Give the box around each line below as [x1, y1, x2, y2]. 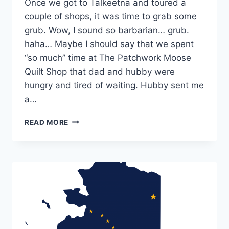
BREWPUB [68, 147, 105, 156]
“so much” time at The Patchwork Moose [25, 52, 191, 63]
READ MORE [25, 118, 69, 126]
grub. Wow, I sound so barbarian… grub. [25, 25, 189, 35]
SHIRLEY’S [68, 169, 107, 177]
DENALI [68, 136, 96, 145]
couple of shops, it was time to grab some [25, 11, 197, 21]
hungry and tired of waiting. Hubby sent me [25, 80, 204, 90]
